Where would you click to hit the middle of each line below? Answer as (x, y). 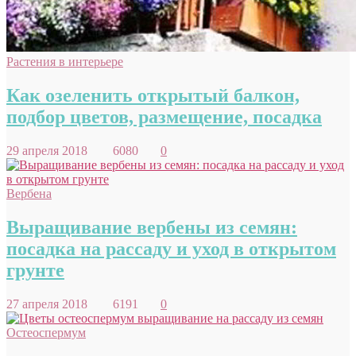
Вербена (29, 193)
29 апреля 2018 (56, 150)
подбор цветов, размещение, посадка (164, 116)
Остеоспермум (46, 332)
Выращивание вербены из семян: (152, 227)
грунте (35, 270)
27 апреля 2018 (56, 304)
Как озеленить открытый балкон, (153, 95)
